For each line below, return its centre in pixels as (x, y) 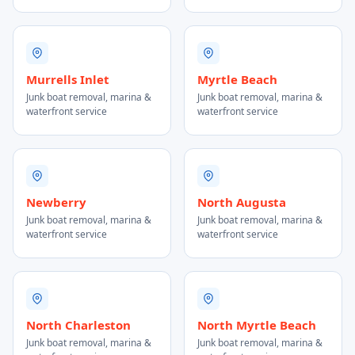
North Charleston (78, 325)
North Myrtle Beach (257, 325)
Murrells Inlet (68, 79)
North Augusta (242, 202)
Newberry (56, 202)
